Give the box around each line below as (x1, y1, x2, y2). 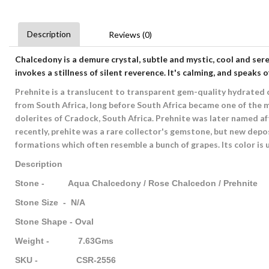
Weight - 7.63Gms (15, 236, 113, 246)
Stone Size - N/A (15, 198, 85, 207)
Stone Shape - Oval (15, 217, 96, 226)
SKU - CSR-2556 (15, 255, 116, 265)
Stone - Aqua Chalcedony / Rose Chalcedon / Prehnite (15, 178, 262, 188)
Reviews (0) (109, 29, 152, 40)
